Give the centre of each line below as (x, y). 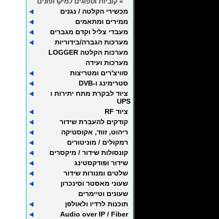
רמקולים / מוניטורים (98, 142)
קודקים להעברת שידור (94, 122)
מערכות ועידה (107, 63)
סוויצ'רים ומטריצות (99, 73)
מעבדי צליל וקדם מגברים (89, 32)
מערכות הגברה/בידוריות (91, 42)
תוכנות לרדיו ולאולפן (97, 204)
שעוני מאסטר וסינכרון (94, 183)
